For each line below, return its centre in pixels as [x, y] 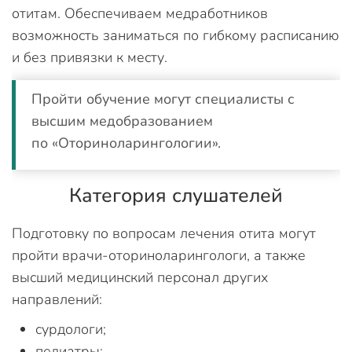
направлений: [57, 299]
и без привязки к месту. [90, 57]
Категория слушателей [176, 196]
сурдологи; [71, 329]
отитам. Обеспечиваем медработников [140, 13]
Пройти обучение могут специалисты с [163, 99]
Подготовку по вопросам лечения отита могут [164, 233]
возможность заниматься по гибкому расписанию [175, 35]
